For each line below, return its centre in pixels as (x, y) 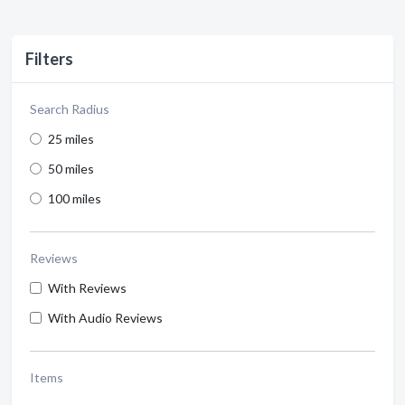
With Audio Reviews (105, 317)
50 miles (71, 168)
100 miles (75, 198)
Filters (49, 58)
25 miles (71, 138)
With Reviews (87, 287)
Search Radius (70, 108)
